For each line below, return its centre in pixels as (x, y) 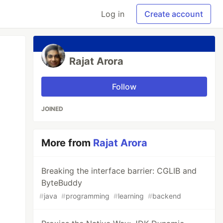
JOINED (53, 109)
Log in (113, 14)
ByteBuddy (62, 183)
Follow (124, 87)
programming (88, 196)
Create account (174, 14)
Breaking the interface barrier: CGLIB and (119, 171)
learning (131, 196)
